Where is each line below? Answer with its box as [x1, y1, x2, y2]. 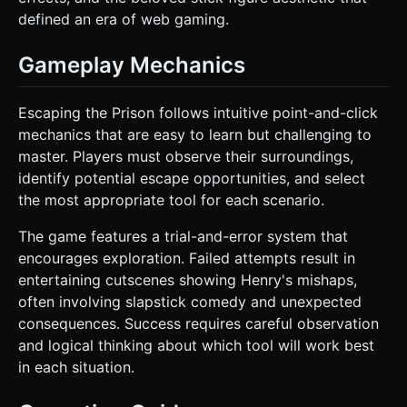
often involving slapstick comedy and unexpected [18, 292, 362, 311]
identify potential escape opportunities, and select [18, 168, 365, 187]
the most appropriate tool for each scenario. [18, 190, 324, 209]
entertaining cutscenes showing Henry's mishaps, [18, 270, 357, 289]
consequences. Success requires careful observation [18, 313, 379, 333]
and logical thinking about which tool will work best [18, 335, 374, 354]
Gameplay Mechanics [18, 52, 245, 79]
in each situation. [18, 357, 134, 376]
